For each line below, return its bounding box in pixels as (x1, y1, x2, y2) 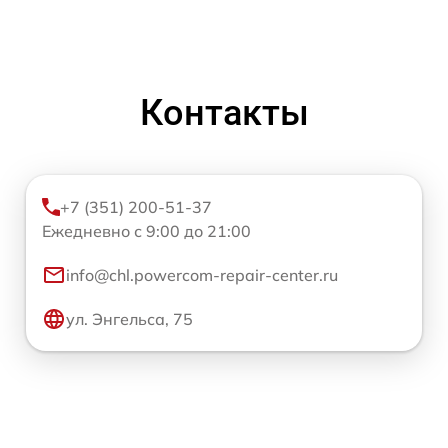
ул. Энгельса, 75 (66, 309, 193, 330)
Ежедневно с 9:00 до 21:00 (42, 221, 251, 242)
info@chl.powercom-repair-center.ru (66, 265, 338, 286)
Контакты (139, 92, 309, 135)
